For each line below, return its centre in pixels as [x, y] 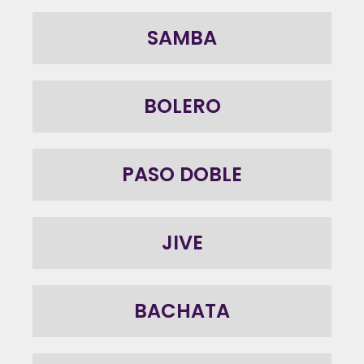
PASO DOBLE [182, 175]
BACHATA [182, 311]
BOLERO [182, 106]
